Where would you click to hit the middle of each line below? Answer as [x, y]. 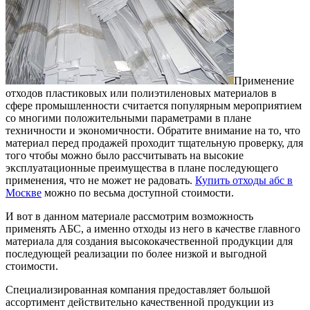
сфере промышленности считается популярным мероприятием [154, 105]
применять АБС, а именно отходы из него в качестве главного [153, 228]
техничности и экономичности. [81, 130]
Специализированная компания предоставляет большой [138, 289]
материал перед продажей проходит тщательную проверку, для [154, 143]
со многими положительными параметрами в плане [128, 118]
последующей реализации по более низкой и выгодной [136, 253]
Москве [24, 192]
